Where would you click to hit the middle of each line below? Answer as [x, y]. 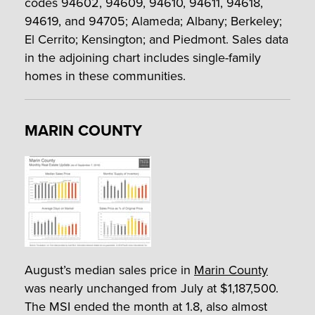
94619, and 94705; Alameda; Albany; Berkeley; [153, 21]
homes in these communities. [105, 76]
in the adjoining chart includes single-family [143, 57]
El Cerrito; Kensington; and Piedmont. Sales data [156, 39]
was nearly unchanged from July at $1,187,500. [152, 288]
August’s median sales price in [109, 270]
